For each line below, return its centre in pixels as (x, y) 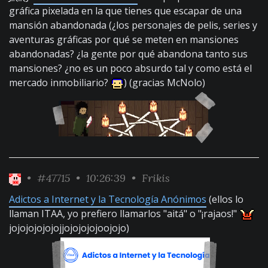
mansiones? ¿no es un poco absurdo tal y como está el (130, 68)
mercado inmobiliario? (60, 83)
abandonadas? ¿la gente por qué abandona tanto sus (128, 54)
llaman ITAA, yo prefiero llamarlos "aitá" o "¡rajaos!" (124, 214)
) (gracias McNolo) (165, 83)
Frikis (156, 178)
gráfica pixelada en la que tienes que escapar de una (125, 11)
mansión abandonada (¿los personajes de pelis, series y (133, 25)
